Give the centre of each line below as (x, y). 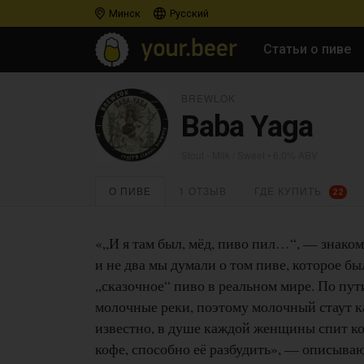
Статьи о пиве (308, 49)
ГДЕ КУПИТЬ (290, 190)
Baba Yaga (247, 126)
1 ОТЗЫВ (203, 190)
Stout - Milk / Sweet (223, 154)
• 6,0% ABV (291, 154)
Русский (188, 14)
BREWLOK (208, 97)
